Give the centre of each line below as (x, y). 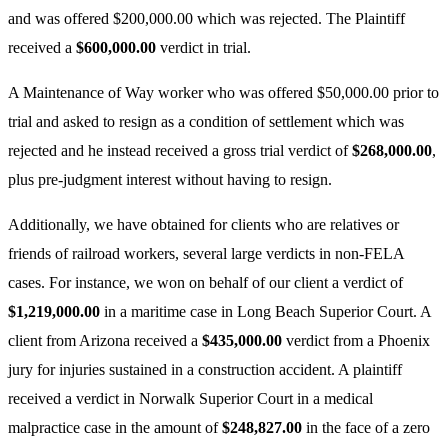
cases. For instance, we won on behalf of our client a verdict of (205, 282)
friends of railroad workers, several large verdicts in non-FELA (206, 253)
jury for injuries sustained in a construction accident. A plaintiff (205, 369)
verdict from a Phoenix (356, 340)
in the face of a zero (366, 427)
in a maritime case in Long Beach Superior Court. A (265, 311)
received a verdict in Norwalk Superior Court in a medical (190, 398)
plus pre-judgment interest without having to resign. (170, 179)
